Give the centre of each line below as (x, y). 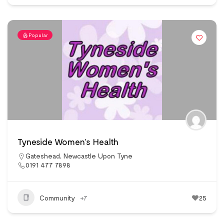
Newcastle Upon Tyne (98, 156)
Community (57, 197)
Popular (38, 35)
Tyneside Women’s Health (68, 142)
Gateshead (43, 156)
